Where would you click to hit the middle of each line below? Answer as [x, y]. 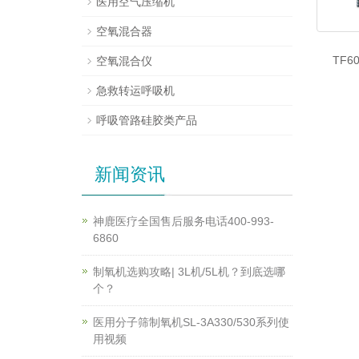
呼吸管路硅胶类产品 [147, 120]
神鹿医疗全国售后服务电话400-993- [184, 221]
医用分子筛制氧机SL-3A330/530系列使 [191, 322]
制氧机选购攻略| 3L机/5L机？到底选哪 [189, 272]
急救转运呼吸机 [135, 91]
